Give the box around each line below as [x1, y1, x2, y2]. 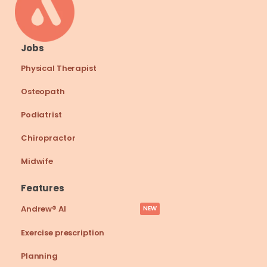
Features [21, 182, 64, 194]
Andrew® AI [21, 203, 66, 215]
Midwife [21, 156, 54, 167]
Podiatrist [21, 109, 62, 120]
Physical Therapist [21, 63, 97, 74]
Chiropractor [21, 132, 76, 144]
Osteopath [21, 86, 65, 97]
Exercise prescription [21, 227, 105, 238]
